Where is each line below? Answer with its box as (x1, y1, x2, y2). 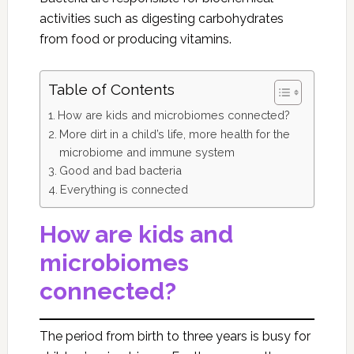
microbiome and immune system (58, 145, 235, 159)
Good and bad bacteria (58, 164, 182, 177)
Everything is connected (59, 183, 188, 196)
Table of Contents (47, 81, 175, 99)
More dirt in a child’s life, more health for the (58, 127, 290, 141)
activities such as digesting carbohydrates (39, 11, 284, 26)
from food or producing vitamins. (39, 32, 232, 47)
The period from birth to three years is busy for (39, 329, 311, 344)
